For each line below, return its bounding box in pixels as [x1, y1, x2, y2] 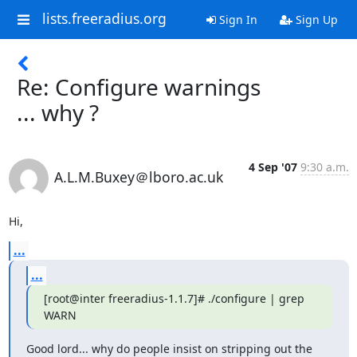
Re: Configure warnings [17, 72, 261, 102]
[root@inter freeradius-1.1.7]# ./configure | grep [43, 291, 304, 306]
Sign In [215, 12, 257, 27]
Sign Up [292, 12, 338, 27]
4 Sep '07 [248, 159, 297, 175]
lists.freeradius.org [41, 9, 167, 29]
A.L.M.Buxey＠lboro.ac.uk [53, 167, 223, 186]
